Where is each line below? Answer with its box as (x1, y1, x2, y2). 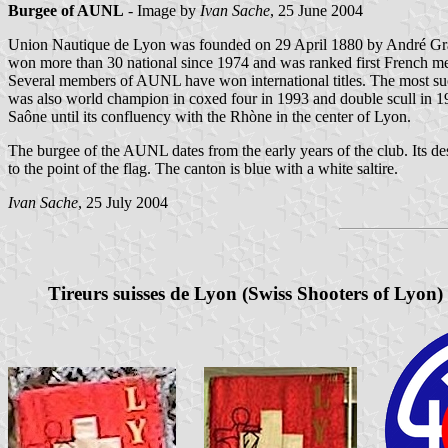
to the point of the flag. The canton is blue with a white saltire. (8, 160, 398, 178)
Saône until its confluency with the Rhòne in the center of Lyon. (8, 108, 411, 126)
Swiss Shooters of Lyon (248, 282, 437, 304)
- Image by (124, 2, 200, 20)
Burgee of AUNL (8, 2, 124, 20)
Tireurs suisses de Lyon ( (48, 282, 248, 304)
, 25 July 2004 (78, 194, 168, 212)
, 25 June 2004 (270, 2, 363, 20)
